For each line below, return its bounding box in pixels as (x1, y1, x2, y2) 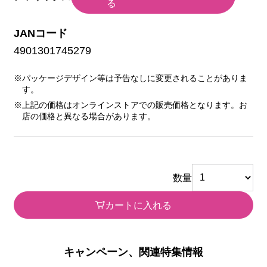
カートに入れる (105, 199, 172, 210)
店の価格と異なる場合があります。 (21, 112, 156, 122)
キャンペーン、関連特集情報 (64, 245, 203, 258)
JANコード (13, 27, 67, 40)
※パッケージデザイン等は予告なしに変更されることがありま (13, 74, 247, 83)
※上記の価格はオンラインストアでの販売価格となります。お (13, 101, 247, 110)
